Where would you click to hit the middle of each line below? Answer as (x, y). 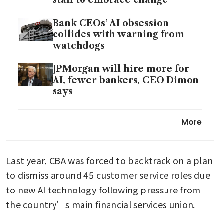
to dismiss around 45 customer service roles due (108, 175)
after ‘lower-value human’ (115, 125)
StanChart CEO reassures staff (125, 114)
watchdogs (79, 45)
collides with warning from (118, 34)
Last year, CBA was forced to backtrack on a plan (110, 160)
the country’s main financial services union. (101, 204)
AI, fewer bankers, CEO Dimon (126, 80)
